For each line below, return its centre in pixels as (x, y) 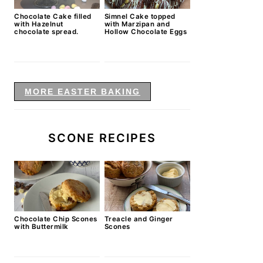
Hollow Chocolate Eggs (146, 31)
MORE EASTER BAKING (82, 91)
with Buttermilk (41, 227)
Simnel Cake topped (140, 16)
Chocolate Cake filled (53, 16)
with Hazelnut (39, 24)
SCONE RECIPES (102, 138)
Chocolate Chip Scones (56, 219)
